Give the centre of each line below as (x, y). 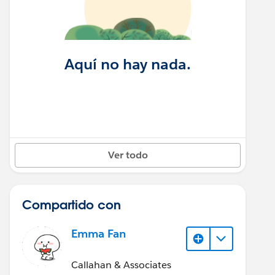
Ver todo (128, 155)
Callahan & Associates (121, 265)
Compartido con (72, 205)
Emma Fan (99, 234)
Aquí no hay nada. (128, 64)
